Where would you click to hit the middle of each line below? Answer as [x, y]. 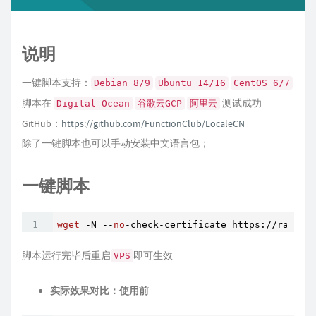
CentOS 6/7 [262, 83]
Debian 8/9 [122, 83]
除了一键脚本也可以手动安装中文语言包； [116, 144]
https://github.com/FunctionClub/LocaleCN [153, 124]
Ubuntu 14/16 [192, 83]
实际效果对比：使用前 [99, 291]
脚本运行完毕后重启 [66, 256]
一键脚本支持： [56, 83]
